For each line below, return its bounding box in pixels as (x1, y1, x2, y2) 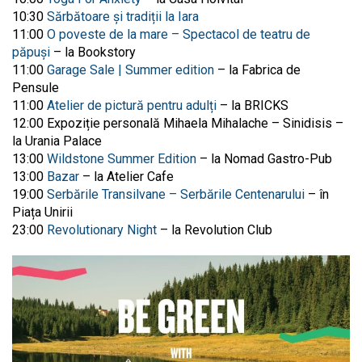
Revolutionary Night (47, 221, 157, 238)
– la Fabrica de (214, 61, 301, 78)
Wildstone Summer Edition (47, 150, 196, 166)
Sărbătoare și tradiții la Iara (47, 8, 199, 24)
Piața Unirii (12, 204, 73, 220)
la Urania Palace (12, 133, 102, 149)
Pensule (12, 79, 59, 95)
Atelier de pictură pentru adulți (47, 97, 217, 113)
